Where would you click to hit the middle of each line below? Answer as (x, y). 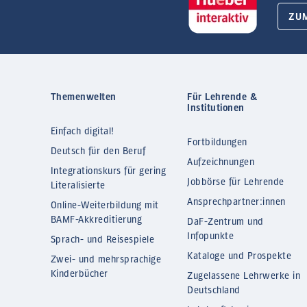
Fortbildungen (217, 143)
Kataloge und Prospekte (240, 256)
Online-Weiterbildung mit (105, 206)
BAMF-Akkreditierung (96, 220)
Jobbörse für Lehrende (236, 182)
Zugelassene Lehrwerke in (244, 276)
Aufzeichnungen (221, 162)
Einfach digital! (82, 132)
